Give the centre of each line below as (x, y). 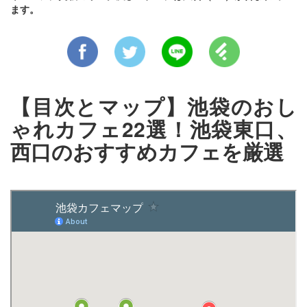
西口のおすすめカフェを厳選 (147, 151)
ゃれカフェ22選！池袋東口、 (153, 129)
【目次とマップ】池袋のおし (153, 106)
